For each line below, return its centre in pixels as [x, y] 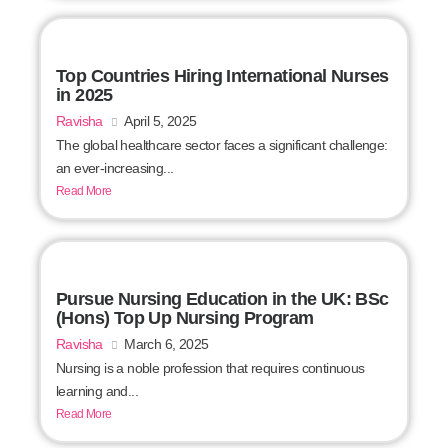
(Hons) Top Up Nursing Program [185, 318]
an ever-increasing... [115, 168]
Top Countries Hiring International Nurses [222, 76]
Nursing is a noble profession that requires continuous [210, 368]
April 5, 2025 [160, 121]
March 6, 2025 [166, 344]
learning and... [97, 391]
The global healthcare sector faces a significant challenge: [222, 145]
